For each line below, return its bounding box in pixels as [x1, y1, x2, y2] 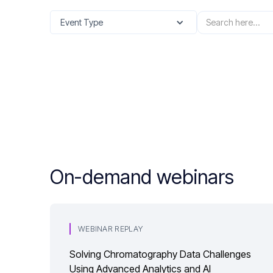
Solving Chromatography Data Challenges [69, 248, 251, 260]
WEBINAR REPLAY [78, 224, 143, 233]
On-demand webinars [50, 165, 234, 189]
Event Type [60, 17, 103, 27]
